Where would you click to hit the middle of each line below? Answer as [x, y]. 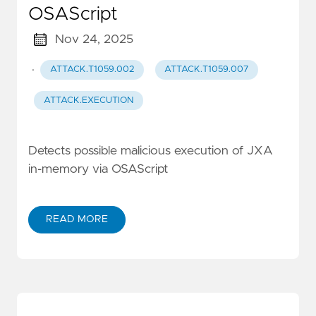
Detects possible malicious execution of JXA [151, 151]
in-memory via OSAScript [98, 169]
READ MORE [77, 219]
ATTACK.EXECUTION [88, 100]
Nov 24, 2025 [94, 40]
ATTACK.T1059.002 [92, 70]
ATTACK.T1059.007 [207, 70]
